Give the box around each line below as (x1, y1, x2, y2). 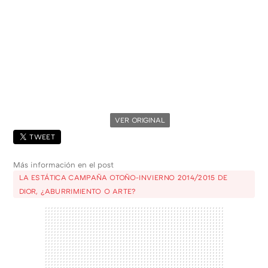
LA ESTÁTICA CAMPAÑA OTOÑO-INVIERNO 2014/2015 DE (19, 172, 227, 182)
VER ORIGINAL (115, 115, 165, 124)
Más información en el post (13, 159, 114, 169)
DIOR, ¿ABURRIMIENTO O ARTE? (19, 186, 136, 196)
